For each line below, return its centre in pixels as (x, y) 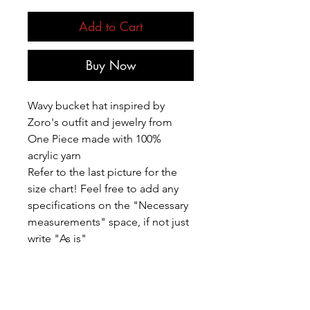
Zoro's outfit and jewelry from (100, 122)
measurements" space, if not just (108, 221)
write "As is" (57, 238)
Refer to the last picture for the (102, 172)
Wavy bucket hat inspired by (96, 105)
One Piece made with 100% (94, 138)
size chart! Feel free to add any (103, 188)
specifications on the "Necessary (108, 205)
